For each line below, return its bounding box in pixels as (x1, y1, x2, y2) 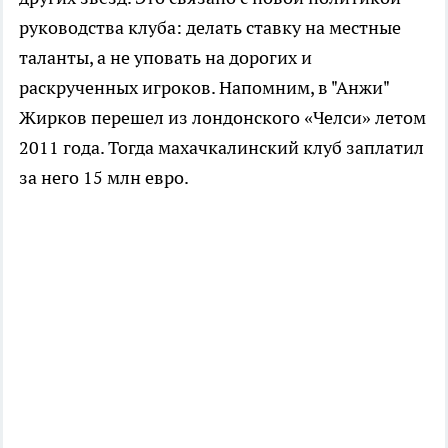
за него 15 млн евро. (19, 166, 189, 189)
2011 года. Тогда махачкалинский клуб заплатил (19, 136, 424, 159)
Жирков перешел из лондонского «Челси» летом (19, 106, 426, 129)
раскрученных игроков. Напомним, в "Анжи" (19, 76, 389, 99)
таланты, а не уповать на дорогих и (19, 46, 312, 69)
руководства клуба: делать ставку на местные (19, 16, 401, 39)
